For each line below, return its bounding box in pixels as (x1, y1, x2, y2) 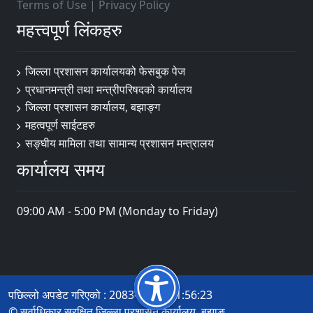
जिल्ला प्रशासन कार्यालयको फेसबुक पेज (25, 64, 185, 79)
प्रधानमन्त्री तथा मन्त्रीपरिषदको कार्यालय (25, 81, 192, 97)
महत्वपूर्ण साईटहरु (25, 117, 95, 133)
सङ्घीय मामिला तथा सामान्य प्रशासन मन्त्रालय (25, 135, 214, 151)
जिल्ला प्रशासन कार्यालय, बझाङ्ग (25, 99, 160, 115)
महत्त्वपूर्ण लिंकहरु (17, 17, 122, 41)
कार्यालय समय (17, 156, 105, 181)
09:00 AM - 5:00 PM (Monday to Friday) (17, 203, 218, 219)
